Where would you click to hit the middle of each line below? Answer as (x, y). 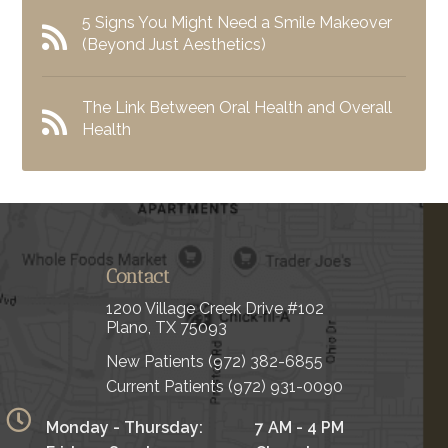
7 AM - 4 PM (299, 427)
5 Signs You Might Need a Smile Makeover (237, 22)
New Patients (156, 361)
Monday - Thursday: (124, 427)
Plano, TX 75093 (166, 327)
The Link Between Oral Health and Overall (237, 107)
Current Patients (166, 386)
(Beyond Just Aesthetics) (174, 44)
